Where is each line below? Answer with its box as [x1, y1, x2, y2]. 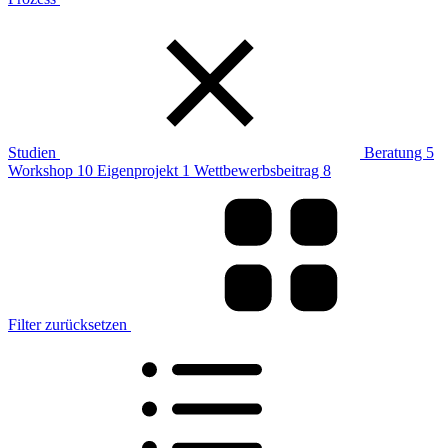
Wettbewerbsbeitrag [194, 162, 323, 180]
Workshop [8, 162, 77, 180]
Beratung [364, 144, 426, 162]
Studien [8, 144, 60, 162]
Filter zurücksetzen [8, 316, 131, 334]
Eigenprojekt [97, 162, 182, 180]
